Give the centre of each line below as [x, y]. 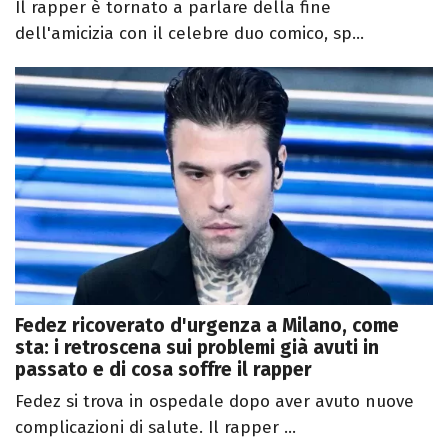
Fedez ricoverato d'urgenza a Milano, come [207, 326]
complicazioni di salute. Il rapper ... [155, 428]
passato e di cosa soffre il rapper [163, 370]
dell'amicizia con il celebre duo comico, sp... [189, 33]
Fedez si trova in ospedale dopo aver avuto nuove [214, 402]
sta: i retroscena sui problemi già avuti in [197, 348]
